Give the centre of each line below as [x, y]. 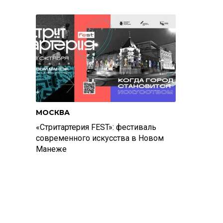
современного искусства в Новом [100, 138]
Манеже [51, 149]
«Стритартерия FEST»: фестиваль [96, 127]
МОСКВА [53, 112]
